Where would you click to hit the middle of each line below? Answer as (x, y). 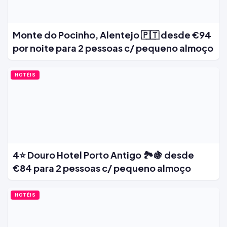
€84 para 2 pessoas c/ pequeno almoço (102, 168)
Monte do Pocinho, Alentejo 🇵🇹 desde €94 (112, 35)
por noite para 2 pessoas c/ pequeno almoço (113, 48)
